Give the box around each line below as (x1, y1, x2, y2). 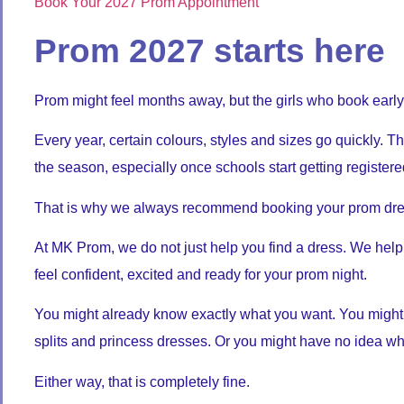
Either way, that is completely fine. (34, 373, 250, 390)
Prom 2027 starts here (34, 32, 385, 69)
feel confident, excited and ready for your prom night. (34, 266, 367, 282)
